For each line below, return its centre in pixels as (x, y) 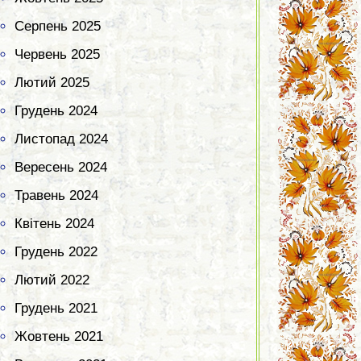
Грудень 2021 (56, 309)
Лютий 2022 (52, 280)
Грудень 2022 (56, 252)
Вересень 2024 (61, 168)
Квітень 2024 (54, 224)
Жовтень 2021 (59, 337)
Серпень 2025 (58, 27)
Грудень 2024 (56, 111)
